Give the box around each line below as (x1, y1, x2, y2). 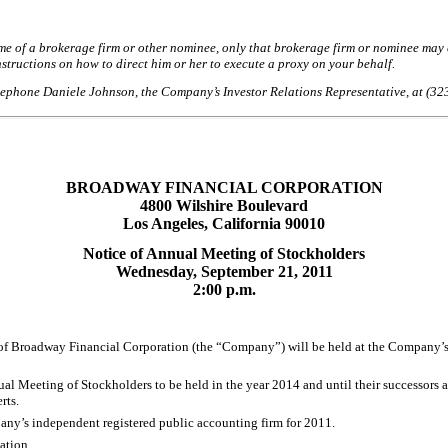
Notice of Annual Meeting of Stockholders (83, 245, 365, 263)
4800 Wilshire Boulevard (140, 197, 308, 215)
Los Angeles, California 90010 (123, 215, 325, 233)
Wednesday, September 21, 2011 (115, 263, 333, 281)
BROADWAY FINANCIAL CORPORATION (65, 179, 383, 197)
